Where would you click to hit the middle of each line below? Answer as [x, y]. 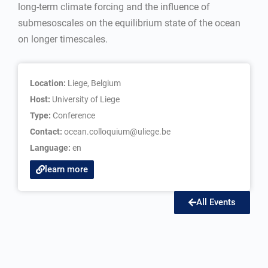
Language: [51, 148]
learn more [66, 169]
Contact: [47, 132]
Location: [49, 83]
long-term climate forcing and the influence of [114, 7]
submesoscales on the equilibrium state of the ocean [129, 23]
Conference [74, 115]
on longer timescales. [63, 39]
